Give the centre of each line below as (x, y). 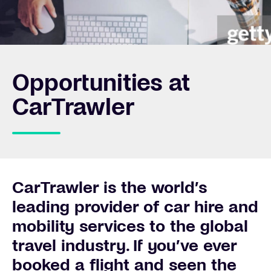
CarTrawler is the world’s (109, 186)
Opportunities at (101, 81)
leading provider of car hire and (135, 205)
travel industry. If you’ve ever (124, 244)
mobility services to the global (130, 225)
